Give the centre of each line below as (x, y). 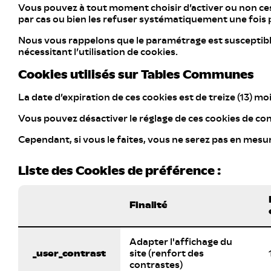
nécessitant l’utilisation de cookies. (98, 52)
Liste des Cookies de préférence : (119, 171)
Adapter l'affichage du (181, 242)
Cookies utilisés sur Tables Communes (136, 75)
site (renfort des (167, 253)
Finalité (149, 205)
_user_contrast (69, 253)
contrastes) (156, 265)
